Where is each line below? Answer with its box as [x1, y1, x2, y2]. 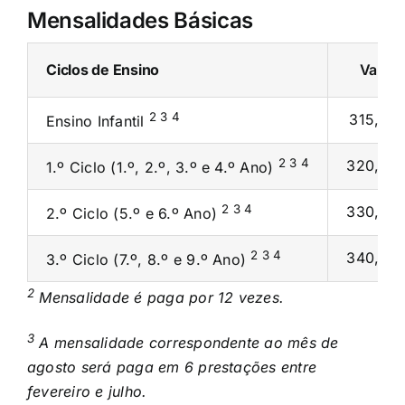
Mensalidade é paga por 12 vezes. [34, 287, 285, 306]
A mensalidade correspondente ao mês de [34, 333, 339, 352]
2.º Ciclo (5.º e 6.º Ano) [45, 204, 222, 223]
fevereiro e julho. [26, 381, 147, 400]
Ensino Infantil [45, 112, 149, 131]
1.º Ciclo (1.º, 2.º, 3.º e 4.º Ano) [45, 158, 278, 177]
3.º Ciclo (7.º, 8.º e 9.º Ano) [45, 250, 251, 269]
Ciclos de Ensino [45, 61, 160, 80]
